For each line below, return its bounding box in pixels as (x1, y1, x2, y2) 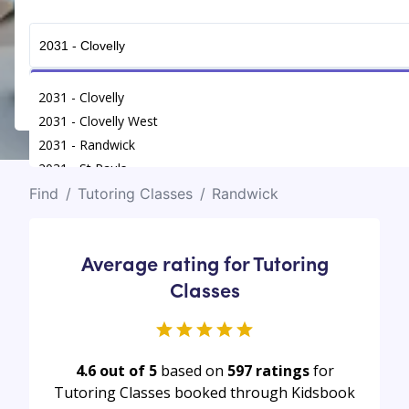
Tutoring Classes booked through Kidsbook (54, 382, 355, 403)
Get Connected (183, 78, 285, 99)
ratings (251, 360, 313, 381)
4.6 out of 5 (75, 360, 161, 381)
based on (160, 360, 224, 381)
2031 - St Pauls (38, 160, 127, 178)
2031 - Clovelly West (38, 112, 158, 131)
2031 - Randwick (38, 136, 135, 154)
